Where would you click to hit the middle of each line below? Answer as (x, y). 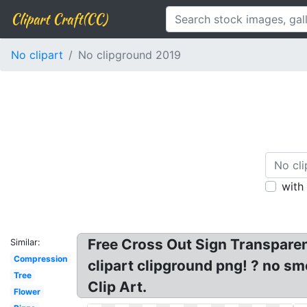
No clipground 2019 (130, 55)
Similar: (25, 242)
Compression (40, 259)
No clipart (37, 55)
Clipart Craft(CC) (59, 19)
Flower (27, 292)
